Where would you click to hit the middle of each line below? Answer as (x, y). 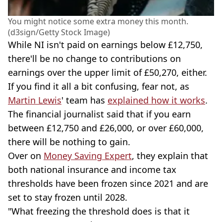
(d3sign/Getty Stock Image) (59, 32)
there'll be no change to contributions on (94, 58)
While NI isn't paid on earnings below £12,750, (105, 44)
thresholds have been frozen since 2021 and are (108, 183)
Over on (26, 155)
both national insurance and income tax (92, 169)
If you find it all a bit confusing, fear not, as (99, 86)
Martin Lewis (35, 100)
